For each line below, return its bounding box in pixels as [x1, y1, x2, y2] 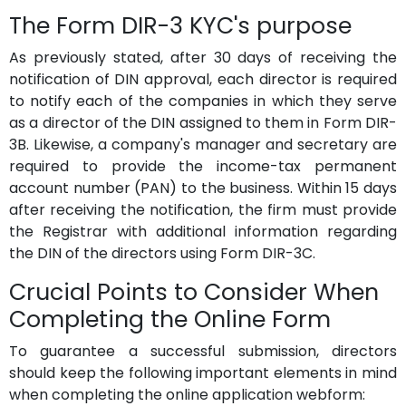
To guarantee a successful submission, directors [9, 341, 397, 362]
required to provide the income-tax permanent [9, 156, 397, 177]
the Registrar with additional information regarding [9, 221, 397, 242]
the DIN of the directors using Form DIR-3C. [9, 243, 315, 264]
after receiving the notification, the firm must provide [9, 199, 397, 220]
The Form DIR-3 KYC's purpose [9, 10, 352, 42]
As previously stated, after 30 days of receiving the [9, 47, 397, 68]
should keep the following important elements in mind [9, 362, 397, 383]
